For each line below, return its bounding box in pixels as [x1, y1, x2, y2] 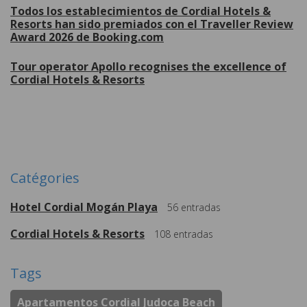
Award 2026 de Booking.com [10, 29, 164, 45]
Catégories [10, 169, 79, 188]
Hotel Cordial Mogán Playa [10, 199, 158, 215]
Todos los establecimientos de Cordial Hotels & [10, 3, 271, 19]
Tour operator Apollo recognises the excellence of [10, 59, 286, 75]
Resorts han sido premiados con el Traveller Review [10, 16, 293, 32]
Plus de [118, 118, 189, 147]
